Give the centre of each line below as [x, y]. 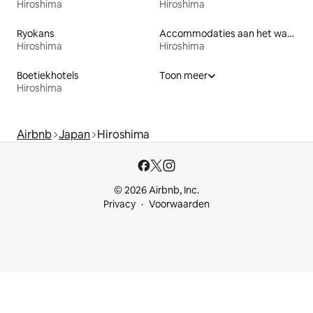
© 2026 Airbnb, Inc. [156, 190]
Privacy [119, 204]
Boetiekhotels [48, 75]
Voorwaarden [179, 204]
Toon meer [183, 75]
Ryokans [36, 33]
